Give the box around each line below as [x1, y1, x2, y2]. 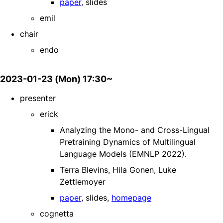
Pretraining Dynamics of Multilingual [60, 137, 196, 147]
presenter [20, 93, 56, 104]
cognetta [40, 209, 74, 219]
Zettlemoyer [60, 177, 106, 187]
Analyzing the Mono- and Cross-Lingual [60, 125, 210, 135]
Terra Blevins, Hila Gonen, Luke [60, 165, 176, 175]
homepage [111, 193, 151, 203]
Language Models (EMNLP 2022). [60, 149, 187, 159]
